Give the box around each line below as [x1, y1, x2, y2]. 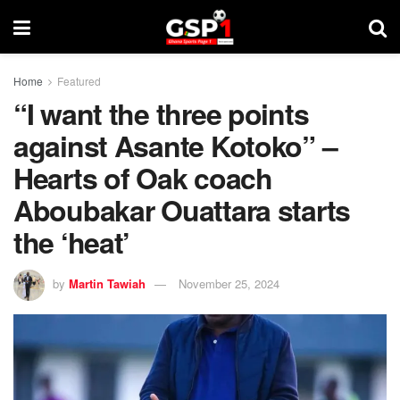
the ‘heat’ [13, 221, 130, 262]
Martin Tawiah [69, 274, 146, 292]
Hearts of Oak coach [13, 157, 272, 198]
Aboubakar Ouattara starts [13, 189, 350, 230]
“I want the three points [13, 93, 309, 134]
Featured [57, 73, 101, 88]
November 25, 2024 [179, 274, 279, 292]
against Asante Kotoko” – [13, 125, 337, 166]
